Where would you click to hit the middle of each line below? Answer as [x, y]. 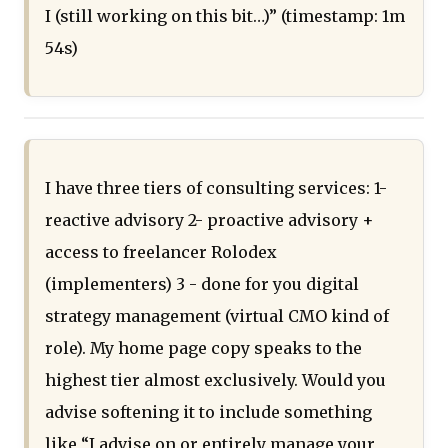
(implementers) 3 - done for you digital [202, 284]
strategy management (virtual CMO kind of [217, 316]
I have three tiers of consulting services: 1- [216, 188]
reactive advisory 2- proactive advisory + [209, 220]
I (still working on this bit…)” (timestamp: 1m [225, 16]
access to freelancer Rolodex [161, 252]
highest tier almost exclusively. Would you [215, 380]
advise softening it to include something [208, 412]
